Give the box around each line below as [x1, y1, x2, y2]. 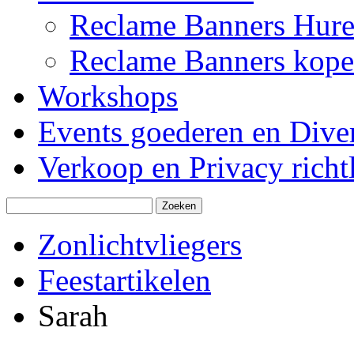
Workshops [38, 79, 178, 114]
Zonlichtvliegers [38, 228, 242, 262]
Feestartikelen [38, 263, 211, 298]
